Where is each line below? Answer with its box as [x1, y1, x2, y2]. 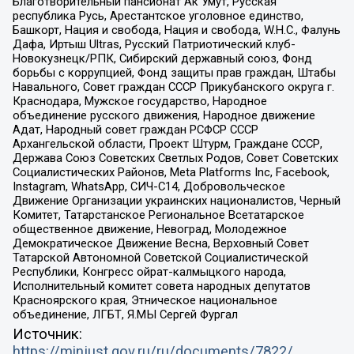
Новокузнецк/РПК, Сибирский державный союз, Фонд [12, 51, 312, 66]
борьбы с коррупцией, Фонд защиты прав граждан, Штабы [12, 65, 336, 80]
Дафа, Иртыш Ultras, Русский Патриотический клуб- [12, 36, 296, 51]
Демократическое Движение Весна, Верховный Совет [12, 235, 309, 250]
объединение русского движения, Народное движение [12, 107, 315, 122]
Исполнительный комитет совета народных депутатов [12, 278, 311, 293]
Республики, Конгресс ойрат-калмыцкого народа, [12, 264, 286, 279]
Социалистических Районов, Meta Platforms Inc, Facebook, [12, 164, 330, 179]
